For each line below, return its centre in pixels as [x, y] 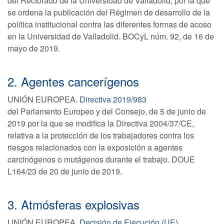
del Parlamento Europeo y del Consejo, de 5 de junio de [107, 111]
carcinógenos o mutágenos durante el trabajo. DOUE [101, 159]
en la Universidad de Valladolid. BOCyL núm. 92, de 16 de [111, 36]
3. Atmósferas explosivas [73, 204]
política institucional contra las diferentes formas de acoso [109, 24]
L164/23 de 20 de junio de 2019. [66, 171]
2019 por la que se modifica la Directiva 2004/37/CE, [101, 123]
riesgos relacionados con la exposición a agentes [95, 147]
